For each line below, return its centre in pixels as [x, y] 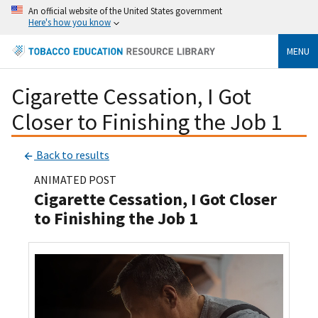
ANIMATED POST [75, 180]
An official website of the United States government [125, 11]
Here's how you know [70, 22]
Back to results [72, 155]
